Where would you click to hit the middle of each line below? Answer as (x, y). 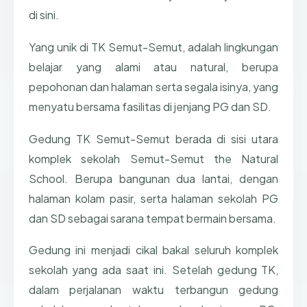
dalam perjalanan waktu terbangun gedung (153, 290)
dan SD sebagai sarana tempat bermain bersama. (152, 218)
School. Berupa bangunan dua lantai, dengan (153, 178)
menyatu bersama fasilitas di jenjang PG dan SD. (150, 107)
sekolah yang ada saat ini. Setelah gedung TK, (153, 270)
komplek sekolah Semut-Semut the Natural (153, 158)
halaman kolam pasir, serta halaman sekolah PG (153, 198)
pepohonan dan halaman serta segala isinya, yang (153, 87)
